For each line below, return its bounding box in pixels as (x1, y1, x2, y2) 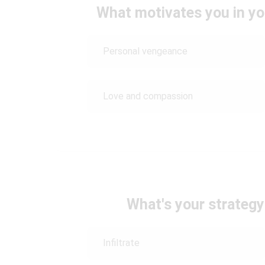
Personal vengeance (103, 46, 188, 57)
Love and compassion (103, 91, 193, 102)
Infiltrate (103, 237, 140, 248)
